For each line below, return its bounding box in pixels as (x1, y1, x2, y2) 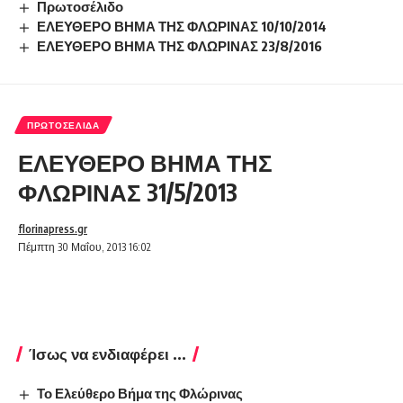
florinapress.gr (18, 221, 87, 236)
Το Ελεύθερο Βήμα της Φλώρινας (37, 384, 244, 401)
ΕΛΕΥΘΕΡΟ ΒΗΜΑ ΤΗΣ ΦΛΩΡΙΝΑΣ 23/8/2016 (37, 38, 323, 55)
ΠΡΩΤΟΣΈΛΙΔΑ (27, 119, 100, 130)
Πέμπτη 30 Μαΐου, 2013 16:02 (18, 239, 151, 254)
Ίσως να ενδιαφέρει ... (29, 343, 186, 363)
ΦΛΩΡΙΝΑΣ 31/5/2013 (18, 176, 237, 207)
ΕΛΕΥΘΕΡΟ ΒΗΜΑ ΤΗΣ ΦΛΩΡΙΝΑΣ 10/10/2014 (37, 18, 327, 35)
